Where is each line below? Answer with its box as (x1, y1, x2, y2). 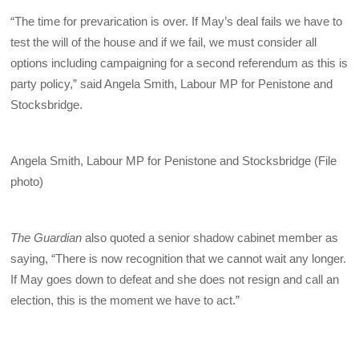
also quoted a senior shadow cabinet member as (85, 231, 339, 245)
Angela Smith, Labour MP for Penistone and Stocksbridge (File (10, 154, 337, 168)
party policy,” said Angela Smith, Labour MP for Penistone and (10, 76, 333, 91)
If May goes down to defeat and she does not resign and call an (10, 272, 340, 287)
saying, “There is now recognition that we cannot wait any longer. (10, 252, 347, 266)
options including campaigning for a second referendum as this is (10, 55, 349, 70)
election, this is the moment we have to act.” (10, 293, 240, 308)
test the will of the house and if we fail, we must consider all (10, 34, 317, 49)
